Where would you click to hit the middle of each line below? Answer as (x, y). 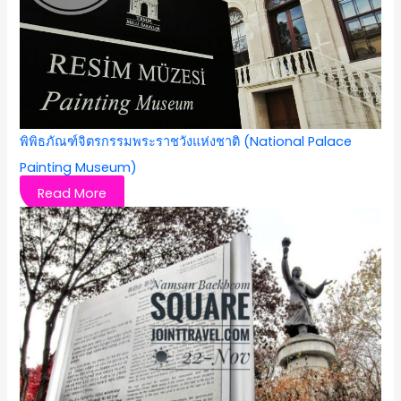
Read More (73, 193)
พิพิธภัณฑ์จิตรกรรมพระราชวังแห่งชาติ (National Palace (186, 141)
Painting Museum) (79, 167)
